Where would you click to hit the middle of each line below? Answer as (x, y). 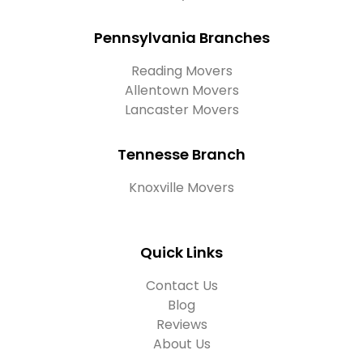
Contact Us (181, 285)
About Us (181, 344)
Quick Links (181, 252)
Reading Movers (181, 70)
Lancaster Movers (181, 109)
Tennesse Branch (181, 155)
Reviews (181, 324)
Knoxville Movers (181, 188)
